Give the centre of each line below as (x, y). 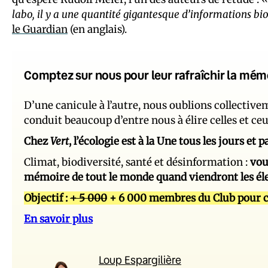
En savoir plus (58, 219)
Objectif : (47, 198)
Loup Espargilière (140, 259)
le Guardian (40, 29)
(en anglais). (97, 29)
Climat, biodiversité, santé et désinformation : (137, 162)
